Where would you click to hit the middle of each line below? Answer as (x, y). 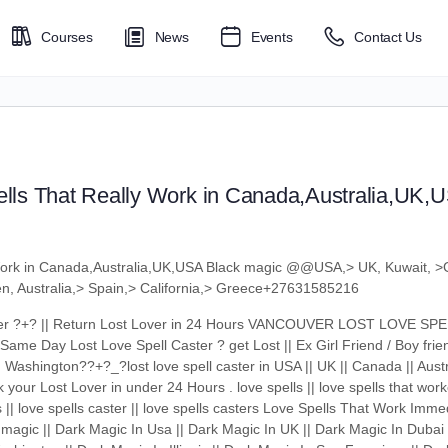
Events (271, 37)
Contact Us (388, 37)
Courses (67, 37)
